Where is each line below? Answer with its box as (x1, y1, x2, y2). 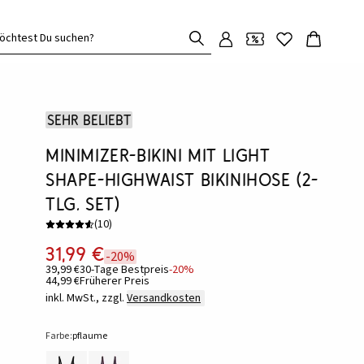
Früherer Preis (80, 273, 149, 289)
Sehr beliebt (47, 111, 131, 128)
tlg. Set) (45, 193, 121, 214)
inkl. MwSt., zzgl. (45, 290, 124, 306)
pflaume (71, 329, 108, 343)
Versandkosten (127, 290, 201, 306)
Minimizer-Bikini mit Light (45, 145, 271, 166)
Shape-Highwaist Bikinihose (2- (45, 169, 318, 190)
